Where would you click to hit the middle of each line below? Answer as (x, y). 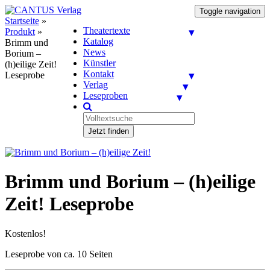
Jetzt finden (108, 131)
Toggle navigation (230, 11)
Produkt (20, 32)
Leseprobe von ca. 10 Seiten (59, 254)
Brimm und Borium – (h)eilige (130, 182)
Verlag (96, 85)
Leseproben (105, 96)
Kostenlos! (25, 233)
